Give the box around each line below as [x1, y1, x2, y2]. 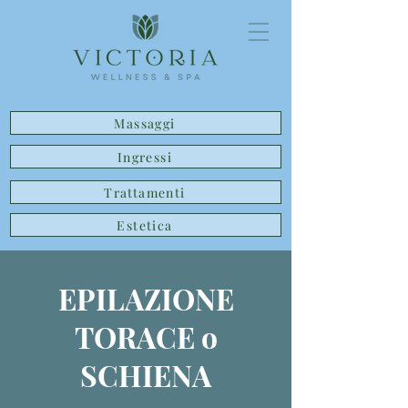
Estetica [117, 216, 173, 234]
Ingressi [117, 148, 173, 166]
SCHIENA [80, 355, 211, 394]
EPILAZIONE [57, 279, 234, 318]
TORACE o [74, 317, 218, 356]
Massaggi [114, 114, 176, 132]
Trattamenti [104, 183, 186, 201]
